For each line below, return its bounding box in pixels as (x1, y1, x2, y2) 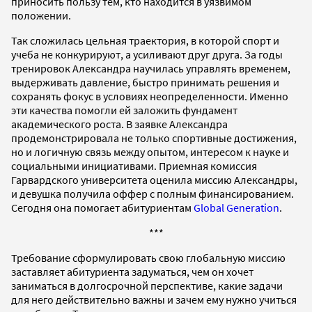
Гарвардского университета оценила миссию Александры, (11, 173, 297, 187)
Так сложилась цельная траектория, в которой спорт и (11, 33, 279, 48)
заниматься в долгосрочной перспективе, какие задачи (11, 279, 283, 293)
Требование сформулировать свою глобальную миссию (11, 251, 286, 265)
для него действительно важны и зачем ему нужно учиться (11, 292, 297, 307)
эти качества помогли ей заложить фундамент (11, 103, 237, 118)
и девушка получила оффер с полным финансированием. (11, 187, 294, 201)
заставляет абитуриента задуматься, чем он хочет (11, 265, 253, 279)
